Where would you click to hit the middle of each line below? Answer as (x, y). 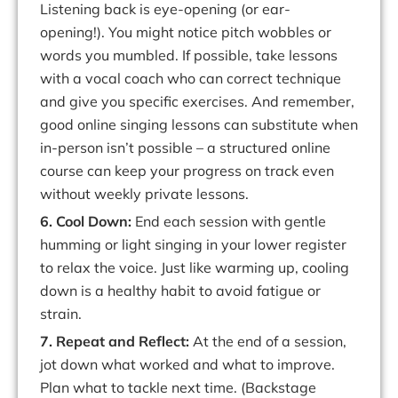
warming (245, 268)
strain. (61, 314)
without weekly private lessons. (144, 194)
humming (71, 245)
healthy (132, 291)
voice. (138, 268)
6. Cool (62, 222)
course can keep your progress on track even (187, 171)
